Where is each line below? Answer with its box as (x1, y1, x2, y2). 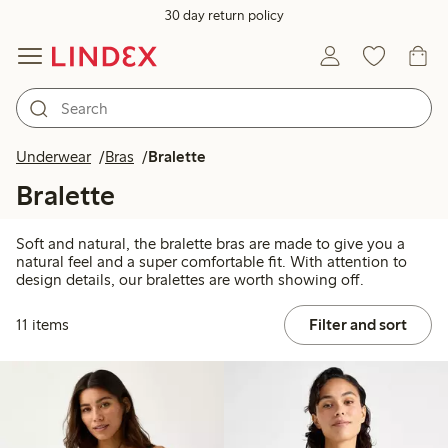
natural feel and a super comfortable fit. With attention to (16, 252, 407, 272)
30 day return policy (164, 7, 284, 24)
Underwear (16, 147, 91, 166)
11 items (16, 315, 69, 335)
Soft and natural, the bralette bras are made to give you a (16, 234, 405, 254)
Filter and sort (308, 315, 407, 335)
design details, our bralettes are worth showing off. (16, 270, 364, 290)
